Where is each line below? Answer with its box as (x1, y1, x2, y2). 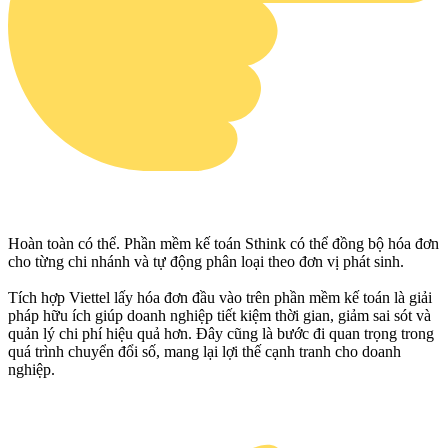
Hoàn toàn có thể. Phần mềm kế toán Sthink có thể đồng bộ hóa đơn (8, 235, 439, 253)
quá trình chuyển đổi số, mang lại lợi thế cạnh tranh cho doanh (8, 343, 401, 361)
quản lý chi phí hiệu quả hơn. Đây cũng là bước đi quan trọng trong (8, 325, 434, 343)
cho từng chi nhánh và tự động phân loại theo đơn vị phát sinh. (8, 253, 404, 271)
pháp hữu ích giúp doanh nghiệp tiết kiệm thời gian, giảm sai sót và (8, 307, 431, 325)
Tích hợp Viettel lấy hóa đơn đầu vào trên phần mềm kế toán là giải (8, 289, 432, 307)
